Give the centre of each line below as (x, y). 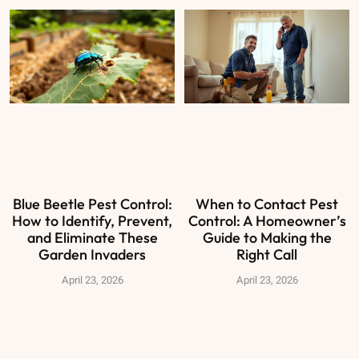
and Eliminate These (92, 238)
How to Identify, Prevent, (92, 221)
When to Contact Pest (267, 204)
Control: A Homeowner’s (267, 221)
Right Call (267, 255)
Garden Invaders (92, 255)
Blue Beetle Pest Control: (92, 204)
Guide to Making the (267, 238)
